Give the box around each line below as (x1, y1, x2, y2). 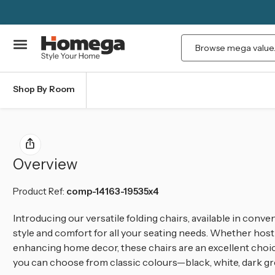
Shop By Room (13, 83, 75, 95)
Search (182, 36, 215, 49)
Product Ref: (13, 185, 66, 197)
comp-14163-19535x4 (66, 185, 159, 197)
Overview (13, 155, 77, 173)
